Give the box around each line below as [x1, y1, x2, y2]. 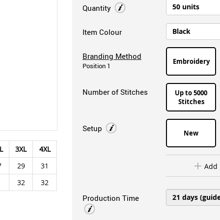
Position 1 [82, 62, 110, 70]
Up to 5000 [175, 88, 208, 97]
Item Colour [82, 27, 122, 37]
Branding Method [82, 51, 141, 61]
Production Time [82, 192, 139, 203]
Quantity [82, 3, 113, 13]
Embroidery [172, 57, 210, 66]
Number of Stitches [82, 87, 148, 97]
